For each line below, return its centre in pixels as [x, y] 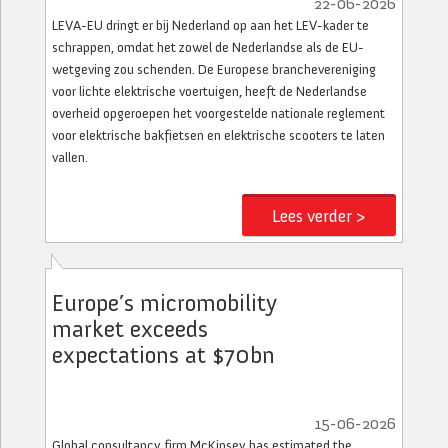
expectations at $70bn [163, 354]
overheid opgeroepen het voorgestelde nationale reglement [218, 113]
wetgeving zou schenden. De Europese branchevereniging [214, 69]
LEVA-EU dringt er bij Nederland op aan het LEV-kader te [210, 25]
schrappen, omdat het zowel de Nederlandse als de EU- [208, 47]
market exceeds [130, 328]
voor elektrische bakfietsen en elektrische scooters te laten [218, 135]
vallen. [70, 157]
